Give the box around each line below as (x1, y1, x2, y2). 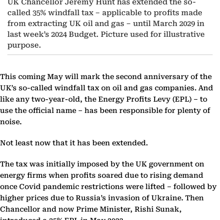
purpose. (7, 41, 43, 50)
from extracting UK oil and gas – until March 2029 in (7, 19, 204, 28)
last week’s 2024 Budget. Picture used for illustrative (7, 30, 205, 39)
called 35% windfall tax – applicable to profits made (7, 8, 202, 18)
